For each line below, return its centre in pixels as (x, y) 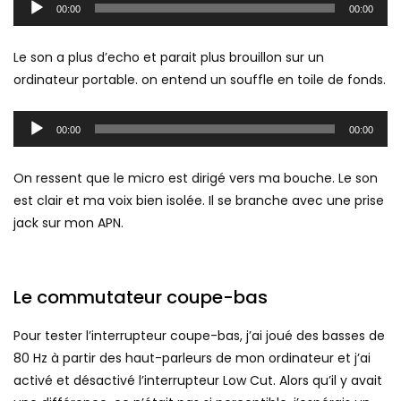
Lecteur (36, 108)
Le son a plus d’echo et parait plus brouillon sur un (169, 58)
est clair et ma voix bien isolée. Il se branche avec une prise (199, 201)
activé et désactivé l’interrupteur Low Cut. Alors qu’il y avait (198, 380)
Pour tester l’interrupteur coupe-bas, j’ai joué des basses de (199, 335)
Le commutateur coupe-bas (141, 298)
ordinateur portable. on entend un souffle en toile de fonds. (200, 80)
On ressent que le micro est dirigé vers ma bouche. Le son (196, 179)
